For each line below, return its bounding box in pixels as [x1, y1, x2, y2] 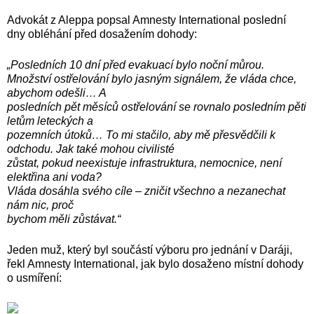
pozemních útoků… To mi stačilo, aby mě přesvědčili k [7, 128, 275, 141]
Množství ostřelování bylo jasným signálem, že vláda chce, [7, 72, 296, 85]
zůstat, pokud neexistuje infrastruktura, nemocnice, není [7, 156, 282, 169]
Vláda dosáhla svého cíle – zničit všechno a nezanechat [7, 184, 285, 197]
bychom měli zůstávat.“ [7, 212, 121, 225]
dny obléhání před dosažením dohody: [7, 27, 200, 40]
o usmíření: [7, 271, 64, 284]
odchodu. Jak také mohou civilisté [7, 142, 175, 155]
